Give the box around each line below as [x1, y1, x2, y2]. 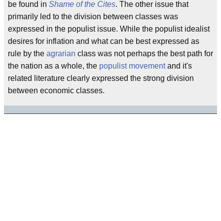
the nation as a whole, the [8, 62, 99, 70]
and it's [165, 62, 192, 70]
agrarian [46, 49, 75, 58]
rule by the [8, 49, 46, 58]
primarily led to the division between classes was [8, 12, 178, 21]
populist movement [99, 62, 165, 70]
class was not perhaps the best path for [75, 49, 213, 58]
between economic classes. [8, 86, 105, 95]
